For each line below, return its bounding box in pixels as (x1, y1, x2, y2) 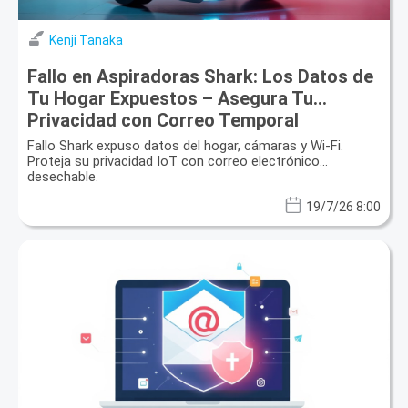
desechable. (27, 168, 98, 185)
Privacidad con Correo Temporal (27, 108, 299, 131)
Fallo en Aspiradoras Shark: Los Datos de (27, 65, 373, 87)
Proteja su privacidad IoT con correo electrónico (27, 152, 320, 169)
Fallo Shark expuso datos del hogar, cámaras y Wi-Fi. (27, 137, 343, 154)
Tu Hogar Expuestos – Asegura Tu (27, 87, 313, 109)
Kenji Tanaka (49, 32, 123, 47)
